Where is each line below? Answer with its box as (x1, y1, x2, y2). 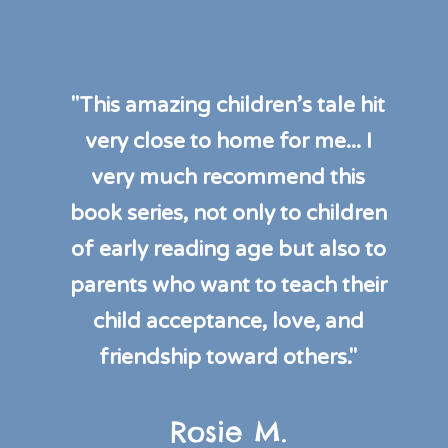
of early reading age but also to (70, 236, 386, 262)
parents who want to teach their (69, 272, 387, 298)
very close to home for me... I (84, 128, 372, 154)
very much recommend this (91, 164, 366, 190)
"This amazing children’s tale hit (71, 92, 386, 118)
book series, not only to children (69, 200, 387, 226)
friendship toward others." (99, 344, 358, 370)
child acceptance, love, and (92, 308, 364, 334)
